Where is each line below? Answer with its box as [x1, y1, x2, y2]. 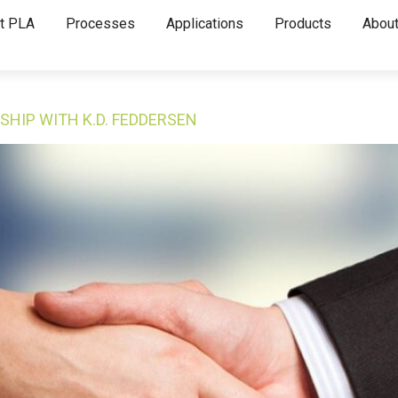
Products [274, 15, 331, 32]
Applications [165, 15, 243, 32]
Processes [65, 15, 135, 32]
